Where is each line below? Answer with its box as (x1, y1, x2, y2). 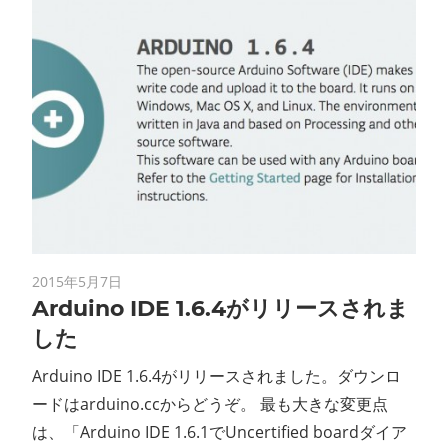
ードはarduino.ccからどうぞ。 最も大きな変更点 (32, 392, 388, 415)
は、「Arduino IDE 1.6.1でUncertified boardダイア (32, 420, 407, 443)
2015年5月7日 (32, 271, 122, 291)
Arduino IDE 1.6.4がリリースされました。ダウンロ (32, 364, 401, 387)
